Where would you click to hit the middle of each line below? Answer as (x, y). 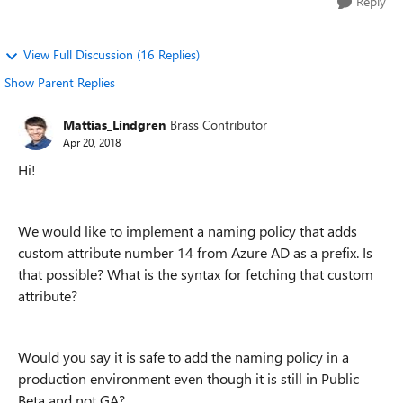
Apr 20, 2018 (92, 142)
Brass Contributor (219, 124)
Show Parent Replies (60, 82)
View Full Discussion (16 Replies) (112, 54)
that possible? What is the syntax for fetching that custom (196, 274)
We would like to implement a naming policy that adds (188, 231)
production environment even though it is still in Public (188, 378)
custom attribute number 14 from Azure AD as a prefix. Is (195, 252)
